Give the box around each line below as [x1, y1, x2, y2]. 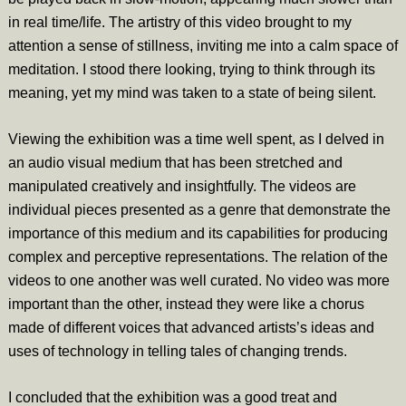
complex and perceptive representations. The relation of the [7, 249, 388, 265]
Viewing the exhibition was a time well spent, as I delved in [7, 131, 384, 147]
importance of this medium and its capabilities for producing [7, 226, 388, 241]
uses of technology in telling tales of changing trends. [7, 343, 347, 359]
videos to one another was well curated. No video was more [7, 273, 390, 288]
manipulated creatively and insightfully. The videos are [7, 179, 356, 194]
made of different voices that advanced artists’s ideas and [7, 320, 374, 335]
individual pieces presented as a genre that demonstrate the [7, 202, 391, 217]
